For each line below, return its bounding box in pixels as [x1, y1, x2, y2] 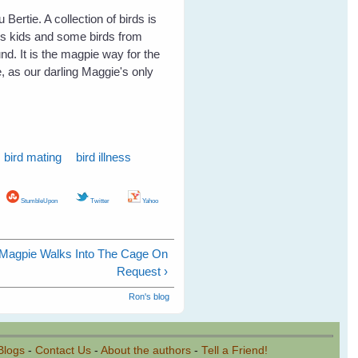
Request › [117, 265, 169, 279]
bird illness [76, 150, 132, 165]
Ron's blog [128, 291, 169, 301]
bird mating [4, 150, 62, 165]
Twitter [88, 196, 109, 205]
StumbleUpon [18, 196, 58, 205]
